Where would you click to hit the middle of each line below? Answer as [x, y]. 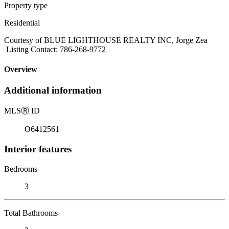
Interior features [38, 149]
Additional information [53, 90]
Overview [21, 70]
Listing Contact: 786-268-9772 [55, 49]
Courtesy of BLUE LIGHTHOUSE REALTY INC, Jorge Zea [106, 40]
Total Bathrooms [31, 213]
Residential [22, 22]
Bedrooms [21, 169]
